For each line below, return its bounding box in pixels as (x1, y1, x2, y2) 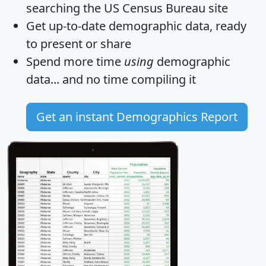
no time (86, 71, 128, 87)
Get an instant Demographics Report (36, 108, 237, 125)
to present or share (26, 35, 131, 52)
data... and (26, 71, 86, 87)
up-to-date (49, 17, 106, 34)
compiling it (128, 71, 196, 87)
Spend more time (26, 53, 124, 69)
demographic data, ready (106, 17, 246, 34)
